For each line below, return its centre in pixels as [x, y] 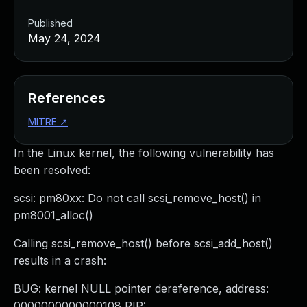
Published [50, 23]
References [67, 98]
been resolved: [52, 170]
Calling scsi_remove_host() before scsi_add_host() [143, 243]
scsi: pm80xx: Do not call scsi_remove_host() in [137, 198]
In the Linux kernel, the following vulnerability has [144, 153]
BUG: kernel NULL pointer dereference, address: [141, 288]
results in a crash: [60, 260]
